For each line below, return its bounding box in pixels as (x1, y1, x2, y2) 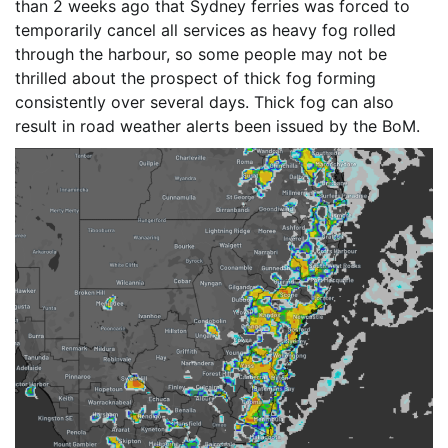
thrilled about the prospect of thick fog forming (15, 67, 376, 88)
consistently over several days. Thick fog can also (15, 91, 394, 112)
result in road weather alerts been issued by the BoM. (15, 115, 425, 136)
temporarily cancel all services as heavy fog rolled (15, 19, 396, 40)
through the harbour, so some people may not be (15, 43, 387, 64)
